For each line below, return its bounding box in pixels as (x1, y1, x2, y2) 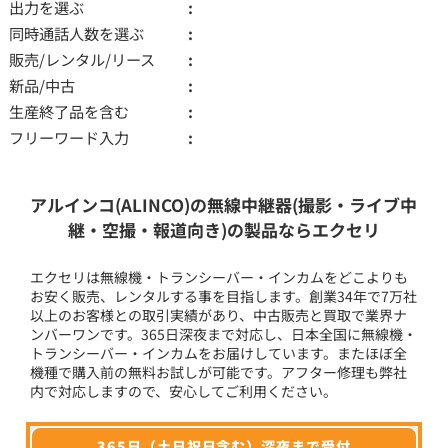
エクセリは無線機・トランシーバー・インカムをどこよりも (30, 266, 409, 287)
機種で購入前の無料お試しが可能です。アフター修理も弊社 (30, 361, 408, 382)
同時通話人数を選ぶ (8, 21, 144, 44)
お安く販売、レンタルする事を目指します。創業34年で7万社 (30, 285, 418, 306)
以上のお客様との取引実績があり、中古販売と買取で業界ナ (30, 304, 408, 325)
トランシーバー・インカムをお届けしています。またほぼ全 (30, 342, 408, 363)
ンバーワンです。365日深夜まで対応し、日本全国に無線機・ (30, 323, 418, 344)
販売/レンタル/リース (8, 47, 155, 70)
